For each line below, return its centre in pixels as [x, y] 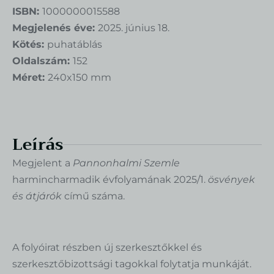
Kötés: [30, 44]
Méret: [30, 77]
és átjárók [37, 196]
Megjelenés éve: [55, 28]
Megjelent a [43, 163]
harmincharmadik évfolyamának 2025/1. [110, 179]
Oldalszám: [43, 61]
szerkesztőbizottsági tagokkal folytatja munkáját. [132, 264]
